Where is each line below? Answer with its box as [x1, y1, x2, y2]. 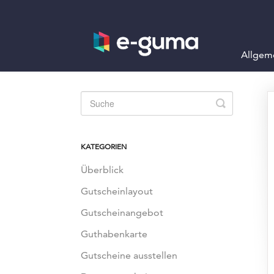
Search [220, 105, 254, 119]
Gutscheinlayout [81, 185, 153, 197]
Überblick [81, 164, 124, 176]
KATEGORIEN [81, 142, 127, 151]
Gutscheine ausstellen [81, 250, 177, 261]
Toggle [220, 95, 256, 109]
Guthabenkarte [81, 228, 147, 240]
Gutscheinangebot [81, 207, 163, 218]
